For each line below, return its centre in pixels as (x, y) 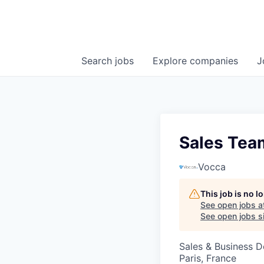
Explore (171, 61)
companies (214, 61)
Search (98, 61)
